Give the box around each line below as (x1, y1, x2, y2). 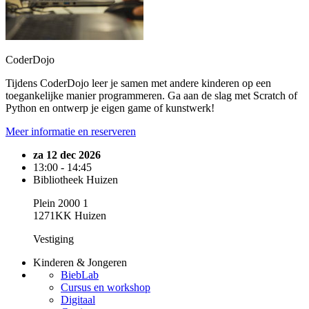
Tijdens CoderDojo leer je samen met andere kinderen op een (6, 77, 271, 90)
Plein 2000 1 (33, 197, 88, 210)
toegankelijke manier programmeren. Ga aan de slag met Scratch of (6, 90, 297, 102)
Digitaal (61, 294, 95, 306)
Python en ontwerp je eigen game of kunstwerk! (6, 102, 215, 114)
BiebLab (61, 269, 99, 281)
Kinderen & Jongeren (33, 257, 127, 269)
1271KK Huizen (33, 210, 106, 222)
